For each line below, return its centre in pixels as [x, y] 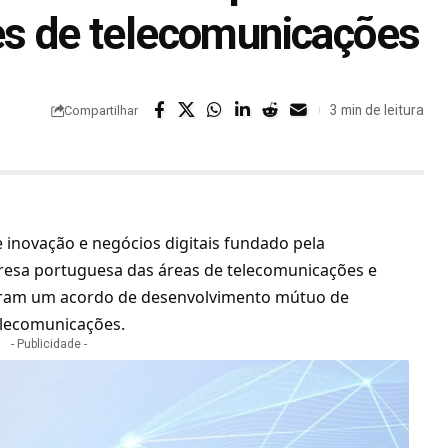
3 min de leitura [376, 109]
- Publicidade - [49, 344]
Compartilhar [100, 110]
